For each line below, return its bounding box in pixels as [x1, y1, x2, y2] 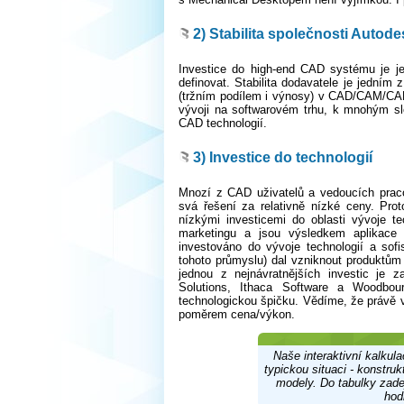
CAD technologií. [179, 115, 267, 130]
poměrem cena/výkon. [179, 307, 295, 321]
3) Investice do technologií [193, 149, 372, 166]
